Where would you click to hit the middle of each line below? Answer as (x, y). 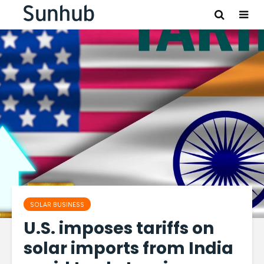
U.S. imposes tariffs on (119, 228)
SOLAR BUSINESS (57, 204)
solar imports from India (128, 248)
